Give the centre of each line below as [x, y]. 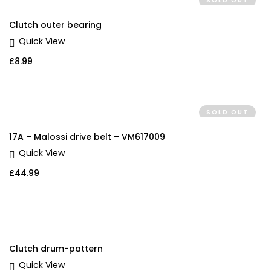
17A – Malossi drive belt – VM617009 [87, 137]
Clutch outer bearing [55, 25]
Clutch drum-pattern [56, 249]
